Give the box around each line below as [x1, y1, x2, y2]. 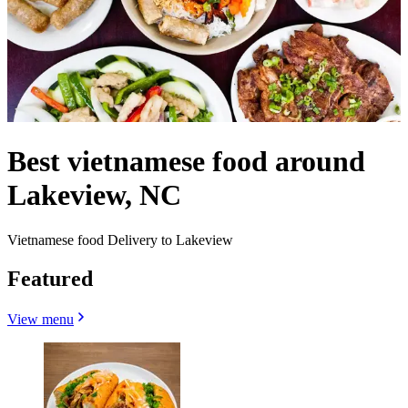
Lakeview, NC [7, 178, 181, 212]
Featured [7, 266, 93, 291]
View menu [7, 311, 74, 327]
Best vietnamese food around [7, 145, 365, 178]
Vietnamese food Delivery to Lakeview [7, 231, 233, 248]
